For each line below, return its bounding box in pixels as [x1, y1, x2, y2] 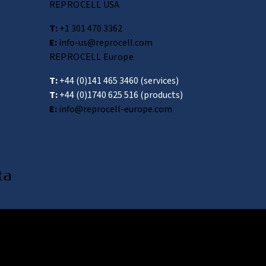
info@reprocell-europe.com [56, 102, 172, 116]
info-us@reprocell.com [56, 36, 153, 49]
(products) [138, 88, 183, 102]
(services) [138, 74, 179, 87]
